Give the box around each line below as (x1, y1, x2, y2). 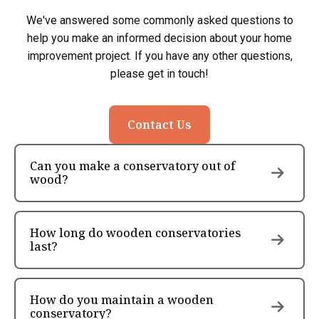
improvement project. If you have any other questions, (26, 48, 293, 63)
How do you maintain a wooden (30, 291, 214, 308)
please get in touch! (110, 66, 209, 80)
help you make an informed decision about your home (27, 31, 292, 45)
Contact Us (127, 116, 192, 132)
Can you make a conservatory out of (30, 157, 236, 174)
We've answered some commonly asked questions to (26, 13, 293, 27)
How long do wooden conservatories (30, 224, 241, 241)
